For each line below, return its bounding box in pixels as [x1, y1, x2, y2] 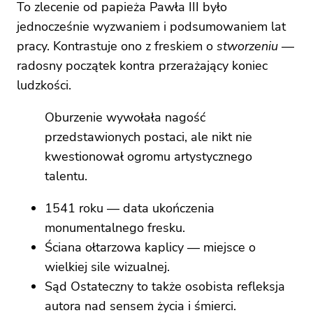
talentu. [45, 167, 87, 184]
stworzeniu [217, 37, 278, 54]
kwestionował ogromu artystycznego [45, 147, 252, 165]
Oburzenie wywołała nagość [45, 108, 205, 126]
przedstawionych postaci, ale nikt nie [45, 128, 252, 145]
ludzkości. [17, 76, 71, 94]
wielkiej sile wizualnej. [45, 258, 170, 275]
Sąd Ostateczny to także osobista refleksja [45, 277, 285, 295]
